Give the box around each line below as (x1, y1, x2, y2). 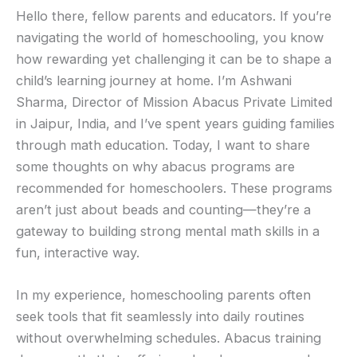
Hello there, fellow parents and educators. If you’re (16, 8, 331, 25)
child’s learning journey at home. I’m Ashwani (16, 73, 292, 89)
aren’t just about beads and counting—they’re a (16, 202, 311, 218)
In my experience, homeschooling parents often (16, 287, 311, 304)
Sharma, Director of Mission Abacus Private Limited (16, 94, 332, 111)
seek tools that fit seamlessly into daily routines (16, 308, 304, 325)
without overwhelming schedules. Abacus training (16, 330, 321, 347)
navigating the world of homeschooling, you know (16, 29, 324, 46)
